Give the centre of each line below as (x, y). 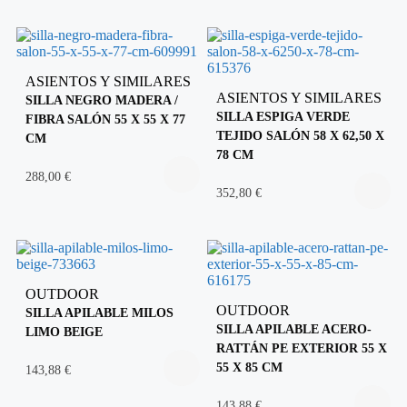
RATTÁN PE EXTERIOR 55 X (302, 347)
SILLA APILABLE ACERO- (294, 328)
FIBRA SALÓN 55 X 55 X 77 (105, 119)
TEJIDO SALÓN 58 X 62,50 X (300, 135)
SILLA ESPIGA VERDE (283, 116)
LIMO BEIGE (64, 331)
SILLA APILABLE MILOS (99, 312)
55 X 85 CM (249, 367)
